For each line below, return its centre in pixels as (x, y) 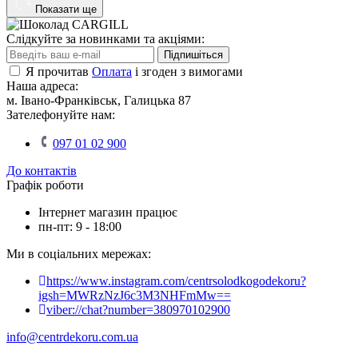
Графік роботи (45, 185)
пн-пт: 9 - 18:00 (80, 226)
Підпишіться (193, 54)
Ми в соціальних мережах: (79, 253)
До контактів (42, 170)
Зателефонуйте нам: (61, 114)
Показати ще (66, 9)
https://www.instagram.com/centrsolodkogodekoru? (176, 280)
